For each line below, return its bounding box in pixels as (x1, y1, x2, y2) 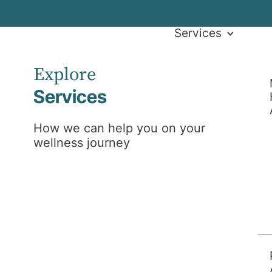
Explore (33, 63, 96, 86)
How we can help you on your (33, 121, 205, 136)
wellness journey (33, 135, 130, 151)
